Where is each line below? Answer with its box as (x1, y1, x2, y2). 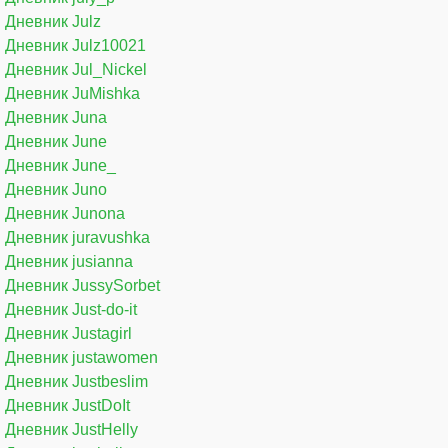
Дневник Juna (5, 108, 107, 126)
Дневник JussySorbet (5, 276, 160, 294)
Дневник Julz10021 (5, 36, 146, 54)
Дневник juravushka (5, 228, 150, 246)
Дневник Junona (5, 204, 125, 222)
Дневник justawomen (5, 348, 158, 366)
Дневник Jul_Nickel (5, 60, 147, 78)
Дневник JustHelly (5, 420, 138, 438)
